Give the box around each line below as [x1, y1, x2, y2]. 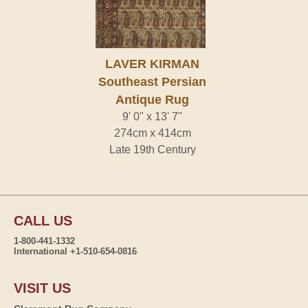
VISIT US [14, 280, 71, 296]
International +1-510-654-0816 [14, 245, 137, 256]
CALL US [14, 212, 72, 228]
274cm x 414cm [113, 126, 191, 139]
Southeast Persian [98, 74, 206, 89]
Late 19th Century [109, 143, 196, 155]
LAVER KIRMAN [105, 56, 199, 71]
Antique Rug [115, 92, 189, 107]
